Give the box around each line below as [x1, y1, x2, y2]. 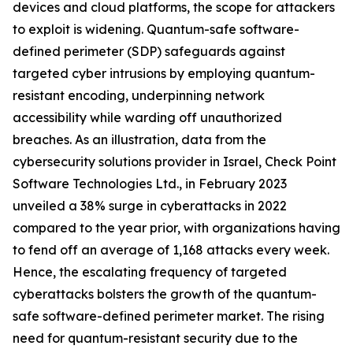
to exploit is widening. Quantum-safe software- [13, 21, 299, 38]
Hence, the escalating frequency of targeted [13, 264, 287, 281]
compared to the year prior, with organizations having [13, 220, 340, 236]
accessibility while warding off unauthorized [13, 110, 282, 126]
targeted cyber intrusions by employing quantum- [13, 65, 315, 82]
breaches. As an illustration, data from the [13, 132, 266, 148]
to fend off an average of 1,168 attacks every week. [13, 242, 329, 258]
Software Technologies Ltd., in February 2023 [13, 176, 287, 192]
